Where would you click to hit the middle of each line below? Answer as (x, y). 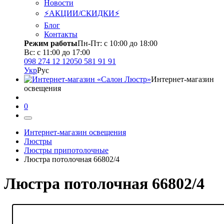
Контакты (61, 34)
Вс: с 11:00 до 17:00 (57, 52)
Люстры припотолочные (66, 150)
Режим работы (51, 43)
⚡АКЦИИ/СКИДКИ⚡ (82, 13)
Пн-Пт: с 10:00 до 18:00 (117, 43)
